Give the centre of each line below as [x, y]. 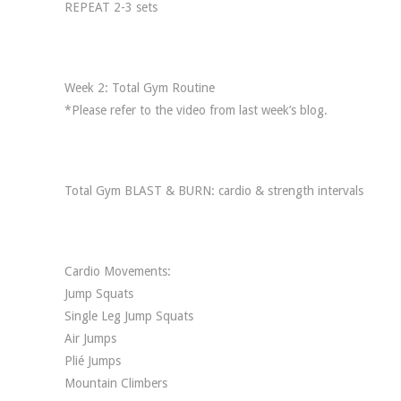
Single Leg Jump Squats [129, 316]
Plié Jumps [93, 361]
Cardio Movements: [118, 271]
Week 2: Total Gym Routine [140, 88]
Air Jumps [90, 338]
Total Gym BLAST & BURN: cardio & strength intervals [214, 191]
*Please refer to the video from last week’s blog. [196, 110]
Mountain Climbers [116, 383]
